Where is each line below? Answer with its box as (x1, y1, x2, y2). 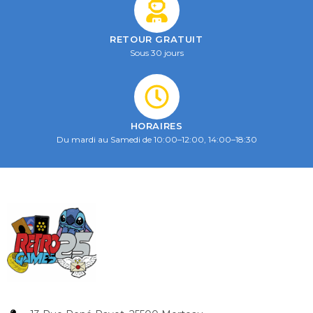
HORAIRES (130, 120, 183, 132)
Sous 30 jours (129, 48, 184, 59)
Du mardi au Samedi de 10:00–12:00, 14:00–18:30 (56, 134, 257, 145)
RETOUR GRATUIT (110, 34, 203, 45)
